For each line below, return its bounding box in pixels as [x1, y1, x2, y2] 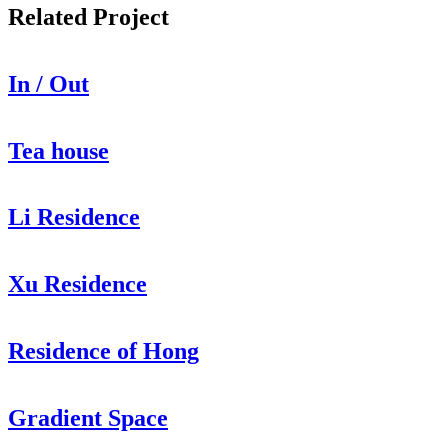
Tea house [8, 137, 109, 164]
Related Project [8, 4, 169, 31]
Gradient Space [8, 404, 168, 431]
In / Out [8, 70, 89, 97]
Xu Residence [8, 271, 147, 298]
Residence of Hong [8, 338, 199, 365]
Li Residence [8, 204, 140, 231]
